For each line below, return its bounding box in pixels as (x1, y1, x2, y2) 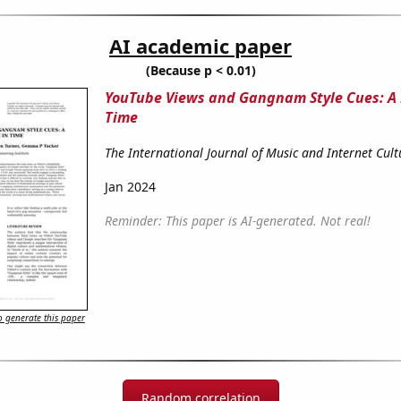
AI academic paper (109, 32, 292, 60)
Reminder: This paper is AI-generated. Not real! (104, 212, 371, 230)
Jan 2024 (104, 178, 156, 196)
